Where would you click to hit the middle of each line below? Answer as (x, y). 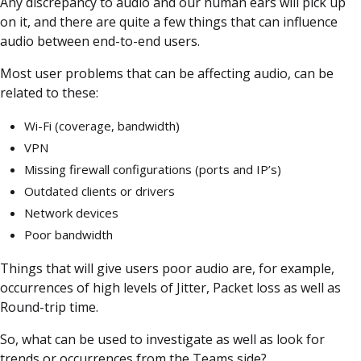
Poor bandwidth (68, 234)
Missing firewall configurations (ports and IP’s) (153, 169)
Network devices (71, 212)
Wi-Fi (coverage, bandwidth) (102, 125)
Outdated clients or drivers (100, 191)
